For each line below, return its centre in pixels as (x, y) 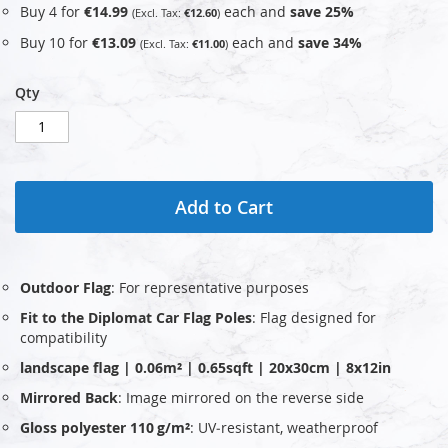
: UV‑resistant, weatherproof (284, 427)
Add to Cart (224, 206)
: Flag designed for (314, 317)
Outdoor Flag (65, 287)
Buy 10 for (56, 42)
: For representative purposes (210, 287)
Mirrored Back (69, 397)
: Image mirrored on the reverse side (241, 397)
